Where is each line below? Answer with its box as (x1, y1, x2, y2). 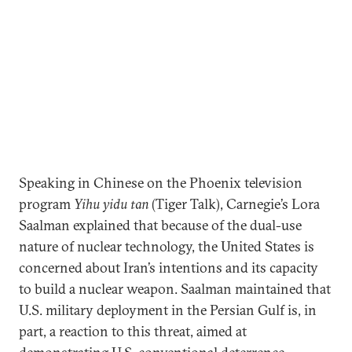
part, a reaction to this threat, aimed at (19, 322, 247, 340)
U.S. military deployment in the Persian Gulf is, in (19, 301, 317, 319)
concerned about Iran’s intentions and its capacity (19, 258, 318, 277)
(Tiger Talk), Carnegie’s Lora (148, 195, 320, 213)
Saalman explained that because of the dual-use (19, 216, 302, 234)
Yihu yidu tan (74, 195, 148, 213)
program (19, 195, 74, 213)
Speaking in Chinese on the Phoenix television (19, 174, 302, 192)
